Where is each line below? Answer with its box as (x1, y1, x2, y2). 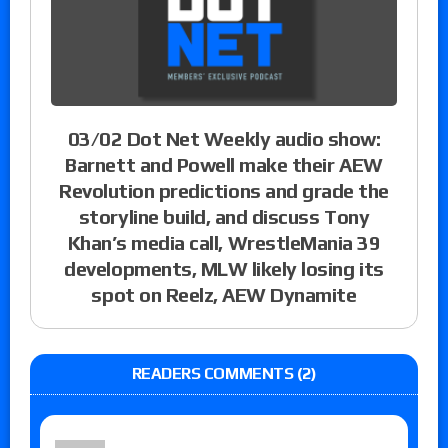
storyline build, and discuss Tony (78, 204, 370, 228)
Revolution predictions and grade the (59, 178, 389, 202)
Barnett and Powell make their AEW (65, 152, 383, 176)
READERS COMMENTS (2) (131, 363, 317, 383)
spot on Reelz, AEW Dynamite (91, 282, 357, 306)
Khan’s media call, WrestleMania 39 (67, 230, 381, 254)
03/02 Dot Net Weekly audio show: (67, 126, 381, 150)
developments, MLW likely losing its (64, 256, 384, 280)
